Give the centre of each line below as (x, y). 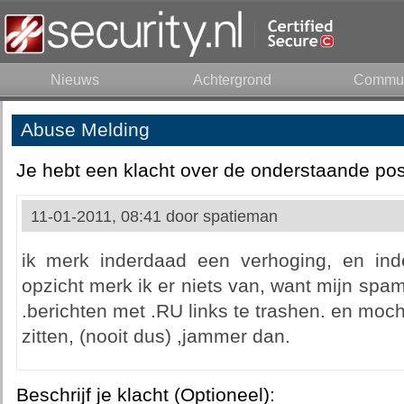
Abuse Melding (85, 130)
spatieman (240, 216)
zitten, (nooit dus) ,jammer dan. (156, 336)
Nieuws (74, 80)
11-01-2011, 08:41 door (116, 216)
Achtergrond (232, 80)
